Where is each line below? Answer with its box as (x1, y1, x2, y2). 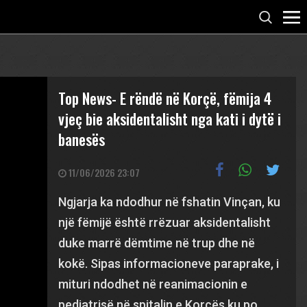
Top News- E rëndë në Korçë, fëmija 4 (58, 87, 272, 109)
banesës (58, 128, 106, 150)
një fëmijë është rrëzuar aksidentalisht (58, 215, 271, 230)
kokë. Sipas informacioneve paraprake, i (58, 256, 280, 271)
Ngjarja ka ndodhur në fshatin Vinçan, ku (58, 195, 281, 209)
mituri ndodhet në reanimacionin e (58, 277, 248, 291)
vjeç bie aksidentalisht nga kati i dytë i (58, 108, 282, 130)
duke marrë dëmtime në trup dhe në (58, 236, 256, 250)
